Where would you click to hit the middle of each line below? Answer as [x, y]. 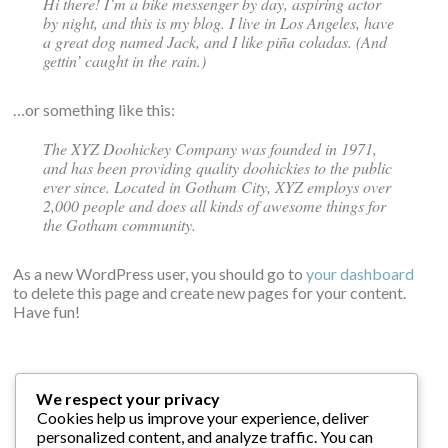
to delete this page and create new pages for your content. [210, 292]
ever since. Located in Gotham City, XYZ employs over [217, 186]
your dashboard [360, 273]
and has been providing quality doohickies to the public [218, 167]
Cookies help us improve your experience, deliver [203, 417]
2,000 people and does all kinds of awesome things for [215, 205]
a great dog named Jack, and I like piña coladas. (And [215, 41]
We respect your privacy [128, 398]
